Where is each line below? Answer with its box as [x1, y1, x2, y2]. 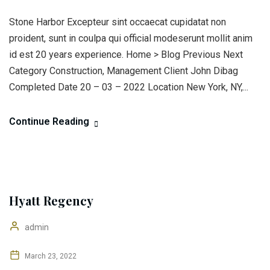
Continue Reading [9, 116, 89, 127]
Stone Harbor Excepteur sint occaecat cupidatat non [9, 16, 226, 28]
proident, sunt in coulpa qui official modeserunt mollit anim [9, 33, 253, 44]
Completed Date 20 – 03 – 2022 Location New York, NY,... [9, 81, 248, 93]
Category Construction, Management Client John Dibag [9, 65, 238, 77]
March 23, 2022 [23, 252, 77, 260]
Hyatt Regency [9, 192, 93, 209]
